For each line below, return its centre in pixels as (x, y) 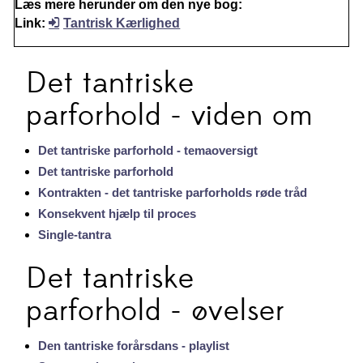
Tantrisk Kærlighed (122, 23)
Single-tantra (75, 234)
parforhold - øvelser (156, 311)
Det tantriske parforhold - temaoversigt (148, 150)
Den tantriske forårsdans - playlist (134, 345)
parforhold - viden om (170, 116)
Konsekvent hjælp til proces (117, 213)
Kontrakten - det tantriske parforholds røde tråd (173, 192)
